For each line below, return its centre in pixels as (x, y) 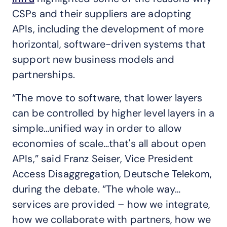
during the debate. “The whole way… (97, 189)
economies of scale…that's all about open (109, 143)
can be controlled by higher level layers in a (113, 113)
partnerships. (44, 74)
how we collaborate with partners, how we (112, 219)
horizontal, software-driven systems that (109, 44)
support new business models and (93, 59)
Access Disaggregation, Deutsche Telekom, (112, 174)
